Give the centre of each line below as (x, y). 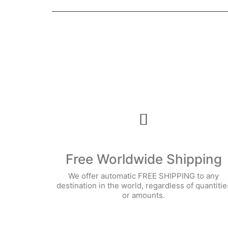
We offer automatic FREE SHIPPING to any (144, 176)
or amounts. (144, 195)
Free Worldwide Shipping (144, 159)
